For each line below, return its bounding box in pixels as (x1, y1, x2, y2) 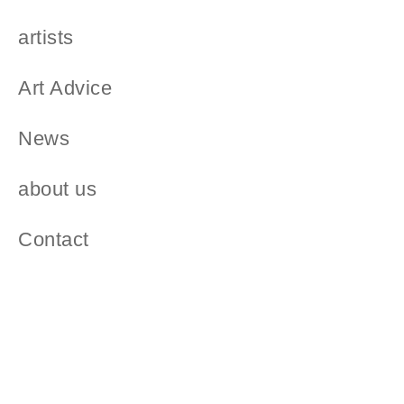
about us (18, 178, 97, 201)
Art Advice (18, 77, 113, 100)
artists (18, 26, 74, 50)
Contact (18, 228, 89, 252)
